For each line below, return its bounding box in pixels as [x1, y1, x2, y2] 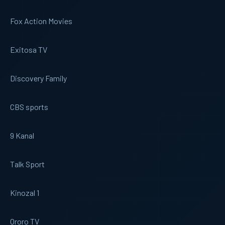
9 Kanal [10, 130, 34, 140]
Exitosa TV [10, 44, 47, 54]
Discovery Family [10, 73, 67, 83]
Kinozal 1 [10, 187, 39, 197]
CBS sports [10, 101, 48, 111]
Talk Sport [10, 159, 45, 169]
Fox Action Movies [10, 16, 72, 26]
